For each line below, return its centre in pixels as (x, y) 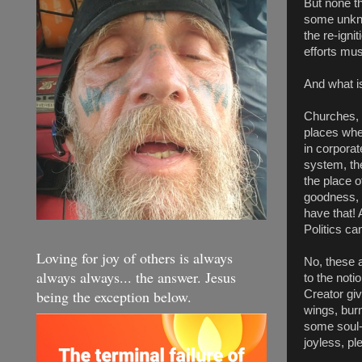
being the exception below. (114, 296)
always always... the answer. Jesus (136, 277)
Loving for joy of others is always (135, 257)
